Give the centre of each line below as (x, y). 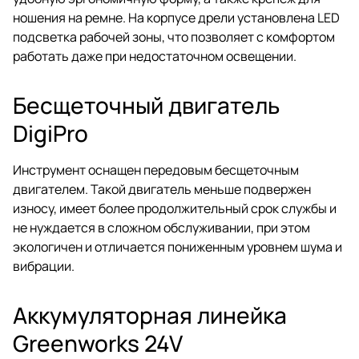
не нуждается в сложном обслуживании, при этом (161, 227)
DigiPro (50, 133)
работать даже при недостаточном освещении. (155, 56)
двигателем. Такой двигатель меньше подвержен (162, 189)
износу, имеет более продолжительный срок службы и (175, 208)
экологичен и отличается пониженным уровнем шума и (177, 246)
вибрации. (44, 266)
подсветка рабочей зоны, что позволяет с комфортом (174, 36)
